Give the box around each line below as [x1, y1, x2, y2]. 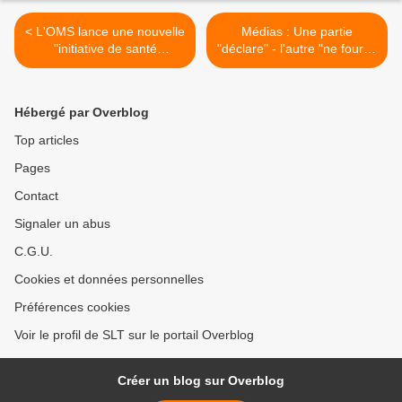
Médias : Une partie [241, 24, 353, 39]
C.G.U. [14, 244, 53, 259]
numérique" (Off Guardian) [29, 58, 181, 74]
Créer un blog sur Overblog [118, 373, 284, 389]
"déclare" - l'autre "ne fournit [217, 41, 377, 57]
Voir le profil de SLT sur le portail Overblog [14, 328, 254, 343]
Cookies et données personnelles [14, 272, 204, 287]
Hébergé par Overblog [14, 105, 149, 120]
